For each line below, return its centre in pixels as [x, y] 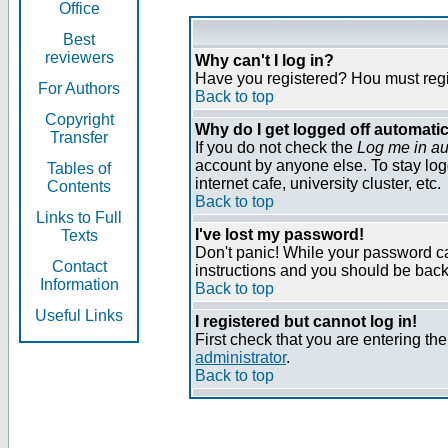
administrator [240, 357]
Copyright [79, 119]
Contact [79, 266]
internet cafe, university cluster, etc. [318, 183]
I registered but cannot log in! [306, 321]
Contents [79, 186]
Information [79, 284]
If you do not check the [276, 147]
